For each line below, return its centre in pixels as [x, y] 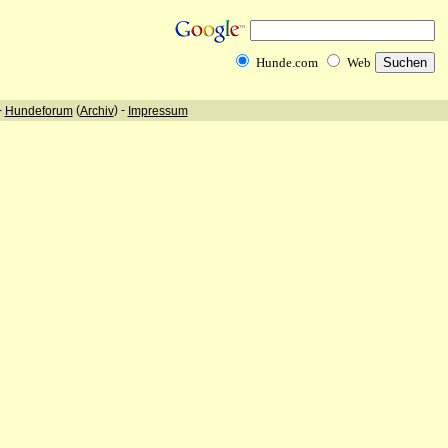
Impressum [157, 110]
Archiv [96, 110]
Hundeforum [38, 110]
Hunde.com [287, 62]
